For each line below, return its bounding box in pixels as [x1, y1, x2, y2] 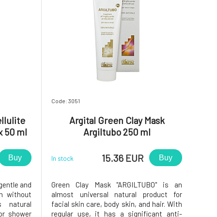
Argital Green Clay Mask [69, 114, 165, 126]
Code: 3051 [51, 97, 80, 104]
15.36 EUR [102, 152, 143, 164]
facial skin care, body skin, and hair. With [51, 200, 182, 208]
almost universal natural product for [51, 190, 182, 199]
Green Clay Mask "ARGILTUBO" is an [51, 180, 182, 189]
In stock [51, 154, 74, 162]
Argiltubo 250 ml [83, 126, 151, 138]
